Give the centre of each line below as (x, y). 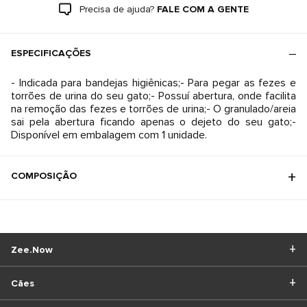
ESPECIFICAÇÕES (51, 53)
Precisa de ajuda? (116, 9)
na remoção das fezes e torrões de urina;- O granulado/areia (153, 109)
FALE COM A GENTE (202, 9)
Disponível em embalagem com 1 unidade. (109, 135)
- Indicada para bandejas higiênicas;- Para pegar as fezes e (153, 83)
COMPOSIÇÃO (44, 176)
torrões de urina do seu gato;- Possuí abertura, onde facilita (153, 96)
